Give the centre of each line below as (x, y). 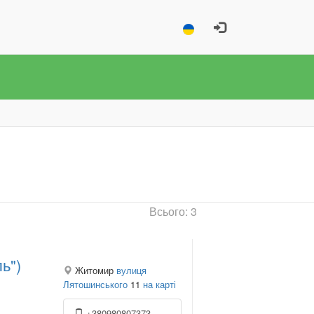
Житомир (94, 271)
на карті (159, 285)
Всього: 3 (173, 211)
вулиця (131, 271)
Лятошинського (95, 285)
